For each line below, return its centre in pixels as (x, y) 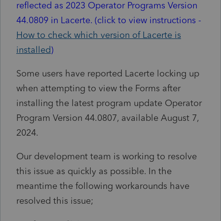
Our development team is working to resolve (107, 156)
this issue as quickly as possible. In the (94, 171)
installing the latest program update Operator (109, 103)
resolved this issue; (55, 201)
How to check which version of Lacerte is (99, 35)
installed (34, 50)
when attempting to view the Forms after (98, 88)
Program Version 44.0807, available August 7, (108, 118)
